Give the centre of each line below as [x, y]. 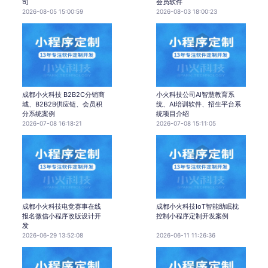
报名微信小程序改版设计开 [62, 216]
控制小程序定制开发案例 [192, 216]
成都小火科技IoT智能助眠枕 [197, 206]
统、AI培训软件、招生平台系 [199, 104]
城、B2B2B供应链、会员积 [62, 104]
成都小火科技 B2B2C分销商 [63, 94]
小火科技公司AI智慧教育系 [195, 94]
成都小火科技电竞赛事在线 [62, 206]
